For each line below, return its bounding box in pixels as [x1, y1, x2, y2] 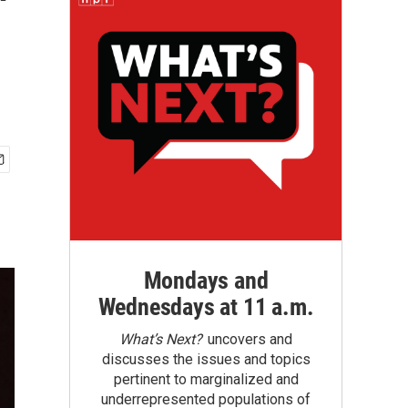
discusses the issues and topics [101, 351, 311, 368]
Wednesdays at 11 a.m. [97, 293, 314, 321]
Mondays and [143, 267, 269, 294]
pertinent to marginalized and [113, 371, 299, 388]
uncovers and [202, 331, 292, 348]
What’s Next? [119, 331, 202, 348]
